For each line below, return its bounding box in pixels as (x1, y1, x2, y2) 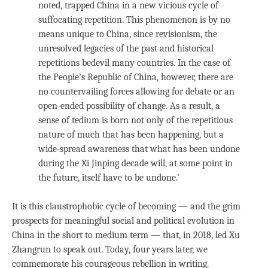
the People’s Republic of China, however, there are (38, 71, 233, 83)
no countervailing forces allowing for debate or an (38, 86, 234, 97)
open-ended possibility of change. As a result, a (38, 100, 220, 111)
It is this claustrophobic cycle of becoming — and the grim (12, 200, 240, 212)
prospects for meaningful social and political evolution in (12, 215, 234, 226)
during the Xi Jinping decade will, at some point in (38, 157, 233, 169)
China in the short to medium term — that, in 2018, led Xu (12, 229, 240, 240)
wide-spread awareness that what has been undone (38, 143, 240, 154)
